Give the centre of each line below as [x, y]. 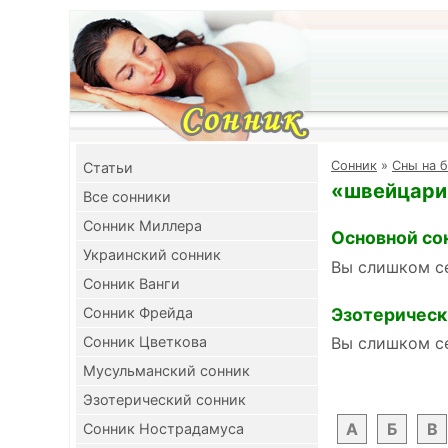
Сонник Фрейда [138, 312]
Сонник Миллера [142, 225]
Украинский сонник [152, 254]
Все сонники [127, 196]
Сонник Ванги [131, 283]
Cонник [354, 165]
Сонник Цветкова [145, 341]
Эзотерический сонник [164, 399]
